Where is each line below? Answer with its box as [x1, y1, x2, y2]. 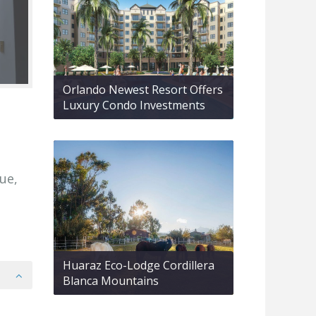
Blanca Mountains [63, 273, 159, 289]
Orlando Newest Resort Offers [63, 81, 223, 97]
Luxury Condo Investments [63, 97, 205, 113]
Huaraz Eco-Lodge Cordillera [63, 257, 214, 274]
